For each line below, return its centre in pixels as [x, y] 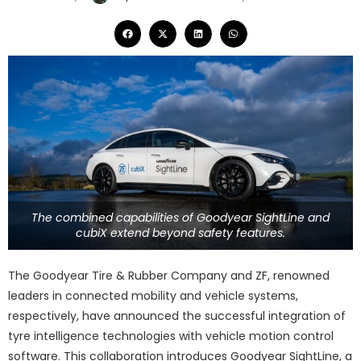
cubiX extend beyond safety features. [180, 232]
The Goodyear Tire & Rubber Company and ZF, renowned [169, 275]
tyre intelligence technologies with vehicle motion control [171, 336]
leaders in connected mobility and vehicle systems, [153, 295]
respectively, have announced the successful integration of [177, 315]
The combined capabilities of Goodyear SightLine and [180, 217]
